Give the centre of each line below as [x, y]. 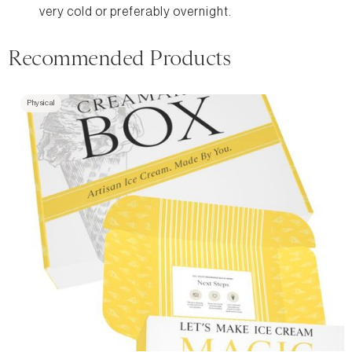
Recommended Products [119, 57]
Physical [41, 103]
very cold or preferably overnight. [136, 11]
